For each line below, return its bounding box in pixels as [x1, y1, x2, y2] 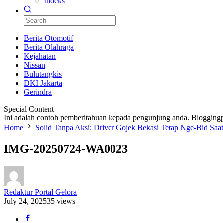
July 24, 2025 [4, 196, 47, 205]
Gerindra [24, 88, 52, 96]
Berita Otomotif [24, 34, 73, 42]
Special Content [4, 105, 54, 113]
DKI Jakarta [24, 79, 62, 87]
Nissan [24, 61, 45, 69]
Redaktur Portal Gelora [4, 187, 77, 196]
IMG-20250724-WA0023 [4, 142, 128, 155]
